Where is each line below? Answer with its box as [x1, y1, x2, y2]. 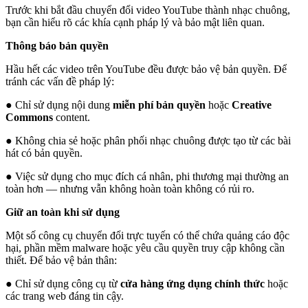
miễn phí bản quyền [113, 98, 206, 111]
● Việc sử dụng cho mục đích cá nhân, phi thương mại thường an [5, 170, 289, 182]
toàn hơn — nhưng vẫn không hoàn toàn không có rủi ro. [5, 182, 254, 195]
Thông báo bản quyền [5, 39, 109, 52]
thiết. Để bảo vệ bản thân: [5, 254, 117, 266]
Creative [232, 98, 272, 111]
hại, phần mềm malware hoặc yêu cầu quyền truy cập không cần [5, 241, 285, 254]
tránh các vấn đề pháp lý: [5, 75, 114, 87]
